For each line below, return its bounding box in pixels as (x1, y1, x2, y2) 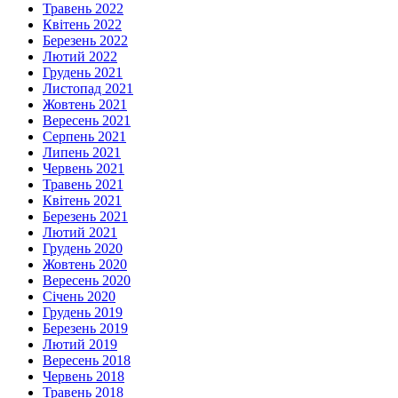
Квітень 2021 (43, 193, 122, 209)
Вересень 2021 (43, 113, 131, 129)
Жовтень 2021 (43, 97, 127, 113)
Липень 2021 (43, 145, 121, 161)
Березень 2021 (43, 209, 128, 225)
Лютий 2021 (43, 225, 117, 241)
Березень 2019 (43, 321, 128, 337)
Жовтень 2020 (43, 257, 127, 273)
